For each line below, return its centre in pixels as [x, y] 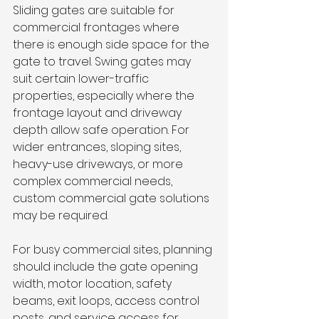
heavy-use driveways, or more [99, 164]
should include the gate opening [107, 267]
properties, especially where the [105, 96]
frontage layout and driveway [99, 113]
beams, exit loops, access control [108, 301]
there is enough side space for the [113, 45]
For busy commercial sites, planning [114, 250]
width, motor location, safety [94, 284]
